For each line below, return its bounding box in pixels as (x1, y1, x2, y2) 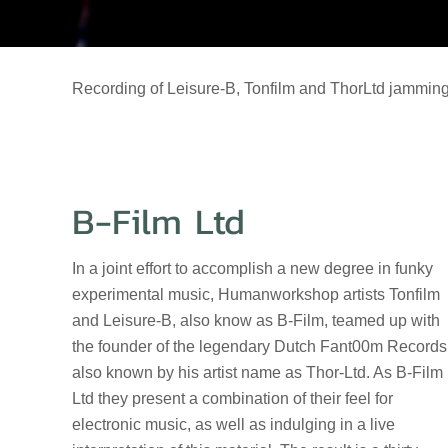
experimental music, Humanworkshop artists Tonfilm (72, 286, 440, 303)
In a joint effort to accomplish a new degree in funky (72, 260, 433, 277)
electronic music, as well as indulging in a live (72, 416, 395, 433)
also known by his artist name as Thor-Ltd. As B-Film (72, 364, 443, 381)
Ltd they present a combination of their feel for (72, 390, 393, 407)
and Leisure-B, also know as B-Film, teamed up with (72, 312, 440, 329)
